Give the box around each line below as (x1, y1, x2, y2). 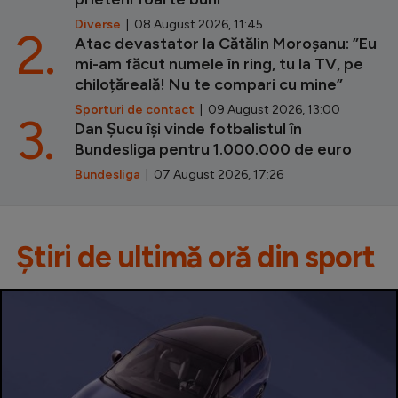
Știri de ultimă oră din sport (16, 238, 375, 275)
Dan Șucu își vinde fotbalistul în (75, 118, 302, 139)
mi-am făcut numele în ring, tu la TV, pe (75, 53, 363, 74)
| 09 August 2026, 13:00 (195, 101, 340, 117)
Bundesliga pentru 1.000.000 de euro (75, 139, 352, 159)
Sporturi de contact (75, 101, 195, 117)
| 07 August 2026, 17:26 (140, 166, 283, 182)
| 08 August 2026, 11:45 (121, 16, 263, 32)
